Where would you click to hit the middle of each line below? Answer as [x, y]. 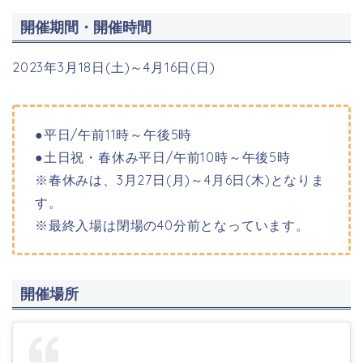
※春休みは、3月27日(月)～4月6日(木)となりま [180, 179]
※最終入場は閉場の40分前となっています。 [172, 225]
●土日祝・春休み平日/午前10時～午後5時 [163, 157]
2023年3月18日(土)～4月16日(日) [114, 67]
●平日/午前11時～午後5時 [114, 134]
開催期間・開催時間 [86, 27]
